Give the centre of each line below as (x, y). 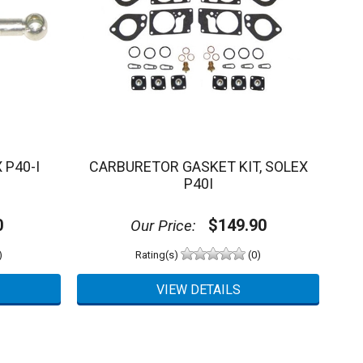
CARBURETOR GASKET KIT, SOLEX (198, 166)
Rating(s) (158, 254)
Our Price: (163, 226)
